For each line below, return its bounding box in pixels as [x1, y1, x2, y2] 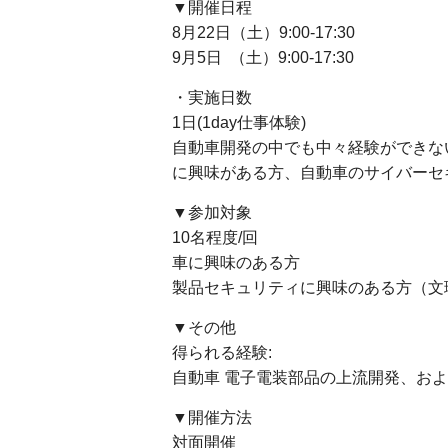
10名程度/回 [172, 229, 258, 246]
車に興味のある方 [172, 254, 300, 271]
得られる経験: [172, 344, 272, 361]
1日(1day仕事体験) [172, 114, 306, 131]
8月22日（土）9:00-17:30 [172, 24, 355, 41]
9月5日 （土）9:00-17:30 [172, 49, 354, 66]
